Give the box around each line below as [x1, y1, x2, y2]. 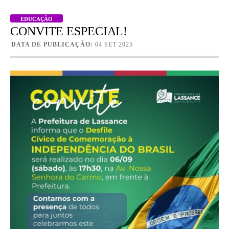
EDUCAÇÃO [20, 16, 53, 22]
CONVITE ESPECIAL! [10, 25, 128, 38]
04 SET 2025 [95, 41, 133, 48]
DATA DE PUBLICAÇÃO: [11, 41, 93, 48]
